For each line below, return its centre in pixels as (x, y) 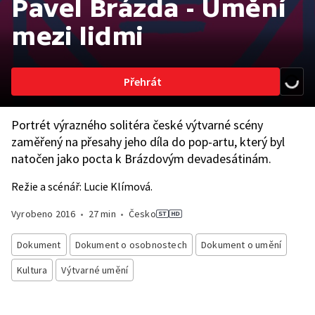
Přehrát (143, 82)
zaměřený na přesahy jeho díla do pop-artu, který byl (148, 142)
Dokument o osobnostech (131, 245)
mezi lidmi (77, 36)
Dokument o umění (242, 245)
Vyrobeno (33, 214)
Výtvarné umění (95, 270)
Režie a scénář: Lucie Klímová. (82, 186)
